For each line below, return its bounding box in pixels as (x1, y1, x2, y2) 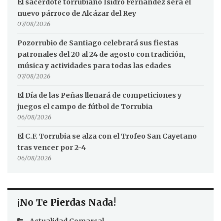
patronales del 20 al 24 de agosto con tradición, (17, 50, 185, 59)
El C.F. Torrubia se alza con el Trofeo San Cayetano (17, 132, 197, 141)
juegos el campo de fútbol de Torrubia (17, 102, 152, 111)
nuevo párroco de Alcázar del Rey (17, 9, 136, 18)
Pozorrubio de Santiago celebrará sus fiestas (17, 38, 179, 48)
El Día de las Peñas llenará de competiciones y (17, 91, 182, 100)
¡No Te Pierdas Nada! (17, 196, 116, 209)
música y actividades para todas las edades (17, 61, 171, 71)
